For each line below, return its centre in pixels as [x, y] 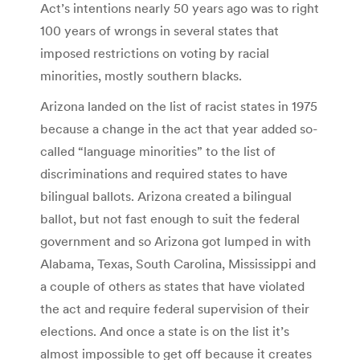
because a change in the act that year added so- [179, 128]
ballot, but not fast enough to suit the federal [170, 218]
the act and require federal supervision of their [175, 308]
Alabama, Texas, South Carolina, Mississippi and [178, 263]
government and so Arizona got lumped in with [176, 241]
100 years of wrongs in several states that [160, 30]
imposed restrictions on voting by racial [155, 53]
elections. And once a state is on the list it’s [165, 331]
